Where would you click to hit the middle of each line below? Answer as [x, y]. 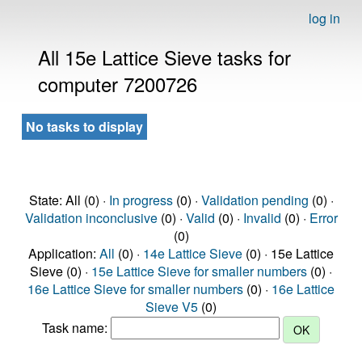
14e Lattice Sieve [193, 253]
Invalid [262, 218]
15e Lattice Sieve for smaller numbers [199, 271]
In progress [141, 200]
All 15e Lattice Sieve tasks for [164, 57]
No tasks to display [84, 126]
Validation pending [255, 200]
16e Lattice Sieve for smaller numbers [135, 289]
